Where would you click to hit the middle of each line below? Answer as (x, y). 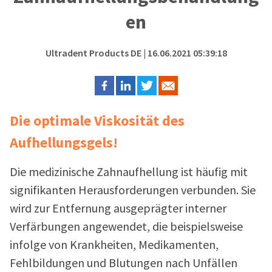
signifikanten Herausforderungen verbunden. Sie (133, 190)
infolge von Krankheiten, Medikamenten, (114, 245)
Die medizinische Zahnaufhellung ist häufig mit (129, 172)
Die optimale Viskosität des (97, 120)
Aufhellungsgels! (64, 142)
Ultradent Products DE (93, 53)
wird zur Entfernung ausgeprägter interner (118, 208)
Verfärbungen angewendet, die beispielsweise (126, 226)
